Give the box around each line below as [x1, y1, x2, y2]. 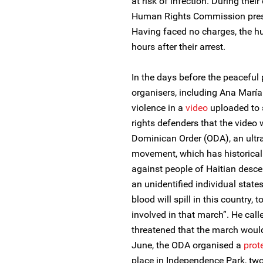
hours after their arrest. [131, 41, 225, 52]
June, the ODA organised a [131, 240, 244, 251]
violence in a [131, 102, 186, 113]
